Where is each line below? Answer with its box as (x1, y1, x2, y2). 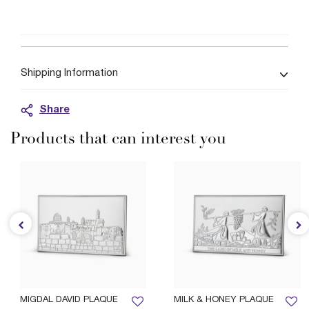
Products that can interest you (10, 132, 226, 148)
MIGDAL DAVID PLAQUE (19, 295, 118, 304)
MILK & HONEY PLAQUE (174, 295, 274, 304)
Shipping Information (21, 68, 118, 78)
